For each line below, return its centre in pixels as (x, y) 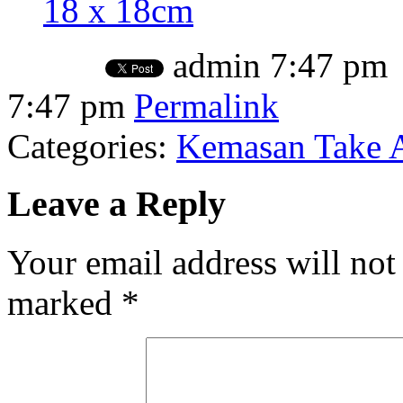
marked (64, 303)
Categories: (92, 146)
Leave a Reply (116, 204)
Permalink (206, 105)
